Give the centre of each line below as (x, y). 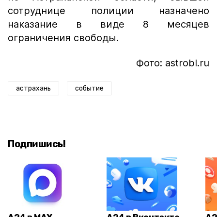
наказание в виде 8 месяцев (108, 24)
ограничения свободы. (63, 38)
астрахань (33, 88)
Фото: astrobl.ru (173, 63)
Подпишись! (37, 144)
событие (89, 88)
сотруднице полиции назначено (108, 11)
